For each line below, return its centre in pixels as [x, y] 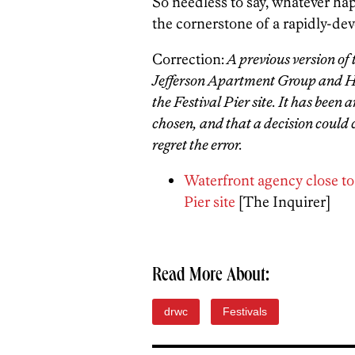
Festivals [245, 312]
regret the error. [198, 145]
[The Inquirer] [283, 202]
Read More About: [211, 277]
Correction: [188, 59]
